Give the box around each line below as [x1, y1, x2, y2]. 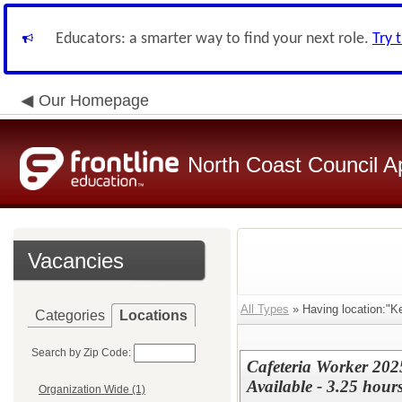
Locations [119, 308, 188, 323]
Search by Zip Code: [31, 346, 131, 359]
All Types [240, 302, 289, 316]
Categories [35, 308, 105, 323]
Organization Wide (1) [39, 383, 145, 397]
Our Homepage [39, 92, 149, 109]
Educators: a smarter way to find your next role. [56, 31, 372, 48]
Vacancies [28, 249, 124, 273]
